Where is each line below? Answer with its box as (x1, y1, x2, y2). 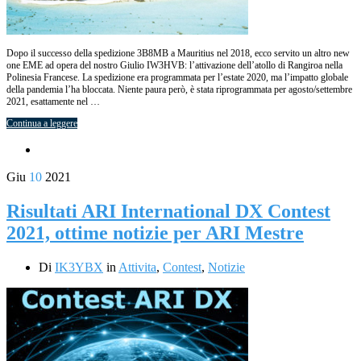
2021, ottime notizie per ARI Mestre (6, 222, 304, 243)
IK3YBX (55, 259, 103, 274)
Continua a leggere (6, 117, 77, 129)
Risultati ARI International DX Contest (6, 200, 330, 222)
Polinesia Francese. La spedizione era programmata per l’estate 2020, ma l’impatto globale (6, 71, 348, 83)
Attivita (118, 259, 156, 274)
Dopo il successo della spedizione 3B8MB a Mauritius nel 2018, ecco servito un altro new (6, 47, 350, 59)
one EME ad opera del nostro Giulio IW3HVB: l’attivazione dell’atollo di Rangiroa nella (6, 59, 342, 71)
